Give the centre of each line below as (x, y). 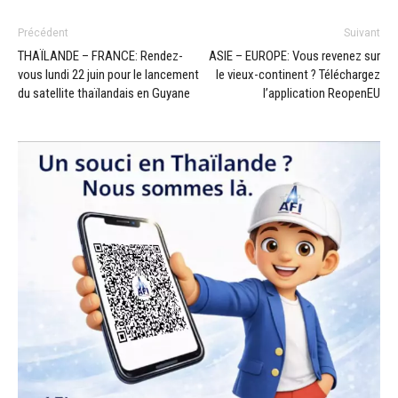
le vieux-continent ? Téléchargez (298, 74)
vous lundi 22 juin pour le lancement (108, 74)
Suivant (362, 32)
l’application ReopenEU (322, 93)
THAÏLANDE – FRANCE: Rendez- (100, 56)
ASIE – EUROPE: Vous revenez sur (295, 56)
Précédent (43, 32)
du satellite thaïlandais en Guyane (104, 93)
